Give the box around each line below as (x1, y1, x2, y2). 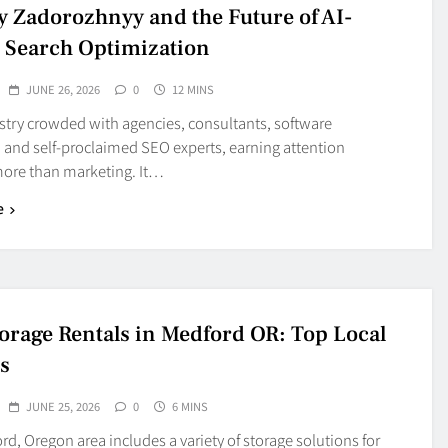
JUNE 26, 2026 (25, 80, 100, 97)
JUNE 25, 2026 (25, 397, 100, 414)
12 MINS (171, 80, 214, 97)
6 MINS (171, 397, 208, 414)
